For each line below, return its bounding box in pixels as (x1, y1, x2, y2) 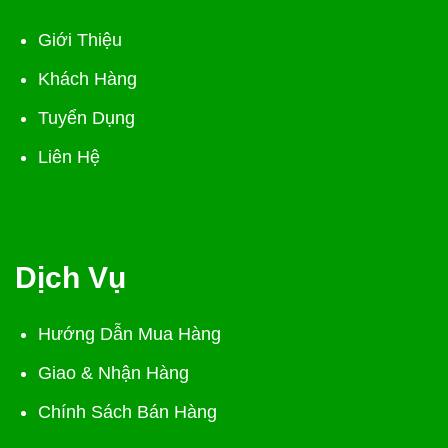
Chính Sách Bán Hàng (38, 402, 218, 423)
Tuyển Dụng (38, 108, 136, 129)
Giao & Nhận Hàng (38, 363, 190, 384)
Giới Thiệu (38, 30, 123, 51)
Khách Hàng (38, 69, 138, 90)
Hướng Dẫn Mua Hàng (38, 324, 222, 345)
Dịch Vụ (15, 261, 126, 295)
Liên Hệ (38, 146, 101, 167)
